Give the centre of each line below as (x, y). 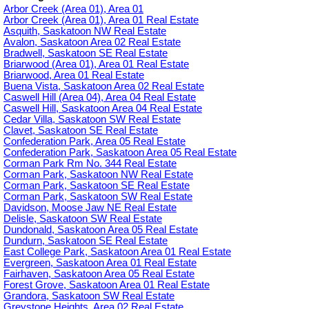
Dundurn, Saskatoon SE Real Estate (86, 241)
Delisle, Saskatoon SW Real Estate (83, 219)
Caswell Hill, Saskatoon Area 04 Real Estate (103, 109)
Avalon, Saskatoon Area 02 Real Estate (92, 42)
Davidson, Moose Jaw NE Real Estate (90, 208)
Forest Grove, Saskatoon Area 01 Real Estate (107, 285)
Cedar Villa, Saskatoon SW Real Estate (92, 120)
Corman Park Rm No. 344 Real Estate (90, 164)
